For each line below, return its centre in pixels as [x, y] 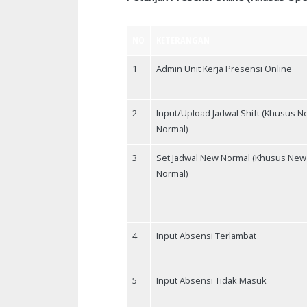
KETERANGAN [183, 40]
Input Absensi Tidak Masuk [211, 280]
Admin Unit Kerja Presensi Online [224, 68]
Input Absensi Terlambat [206, 235]
